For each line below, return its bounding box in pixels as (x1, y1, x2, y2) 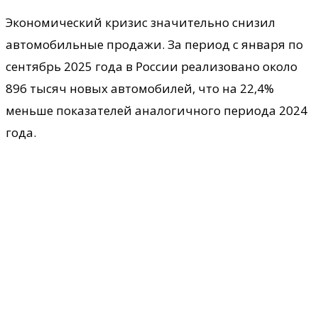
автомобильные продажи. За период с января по (6, 35, 303, 53)
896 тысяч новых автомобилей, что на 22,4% (6, 79, 274, 97)
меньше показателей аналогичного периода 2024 (6, 102, 307, 119)
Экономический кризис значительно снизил (6, 13, 275, 31)
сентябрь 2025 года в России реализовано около (6, 57, 297, 75)
